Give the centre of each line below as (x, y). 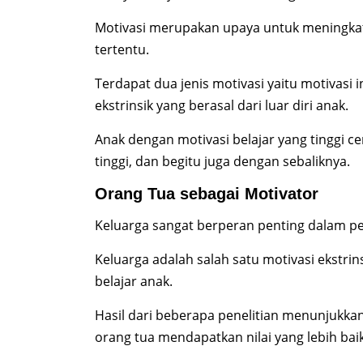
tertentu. (122, 50)
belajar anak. (134, 282)
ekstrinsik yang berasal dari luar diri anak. (222, 106)
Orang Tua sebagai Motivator (207, 194)
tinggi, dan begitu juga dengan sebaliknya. (222, 162)
